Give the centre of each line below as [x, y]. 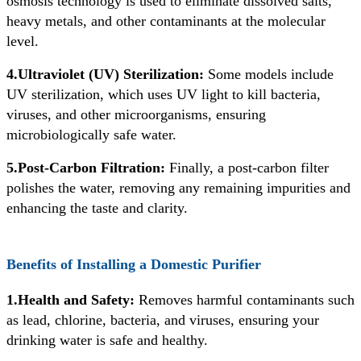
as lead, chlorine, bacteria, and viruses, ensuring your [163, 320]
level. [23, 41]
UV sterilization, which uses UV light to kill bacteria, [164, 94]
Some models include [269, 74]
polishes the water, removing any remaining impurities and [178, 187]
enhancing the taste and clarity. [97, 207]
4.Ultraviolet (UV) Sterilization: [105, 74]
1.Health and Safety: [71, 300]
